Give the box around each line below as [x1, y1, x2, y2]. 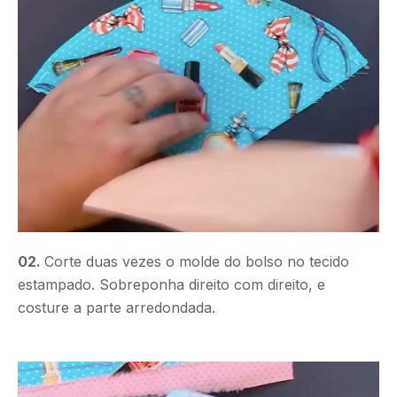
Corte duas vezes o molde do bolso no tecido [44, 252, 349, 270]
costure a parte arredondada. [18, 298, 215, 316]
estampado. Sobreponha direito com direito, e [18, 275, 325, 293]
